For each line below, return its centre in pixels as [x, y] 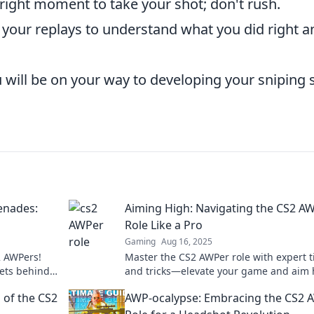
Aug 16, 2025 [187, 241]
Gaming [140, 241]
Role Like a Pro [164, 225]
